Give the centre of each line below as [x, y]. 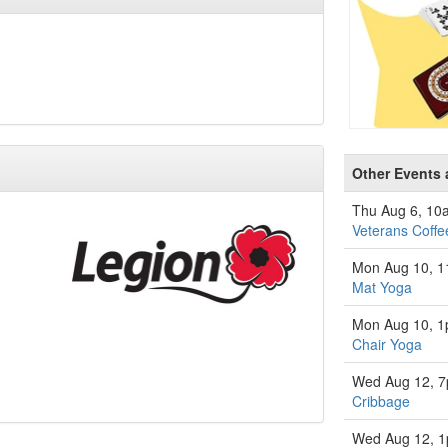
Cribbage [381, 401]
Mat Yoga [382, 287]
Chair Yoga [387, 344]
